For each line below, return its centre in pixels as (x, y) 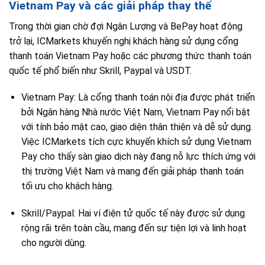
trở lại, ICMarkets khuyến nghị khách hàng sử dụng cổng (124, 41)
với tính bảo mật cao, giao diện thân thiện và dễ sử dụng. (137, 127)
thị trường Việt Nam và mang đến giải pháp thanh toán (132, 172)
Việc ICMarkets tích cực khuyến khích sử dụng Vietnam (136, 142)
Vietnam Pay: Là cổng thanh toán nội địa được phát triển (138, 98)
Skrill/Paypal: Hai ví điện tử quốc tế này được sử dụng (133, 214)
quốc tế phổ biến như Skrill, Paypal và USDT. (100, 70)
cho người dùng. (54, 243)
